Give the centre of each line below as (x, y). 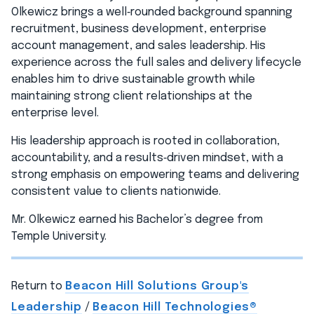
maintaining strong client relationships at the (132, 96)
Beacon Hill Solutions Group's (157, 286)
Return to (38, 286)
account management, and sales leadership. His (138, 46)
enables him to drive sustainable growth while (133, 79)
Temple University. (59, 236)
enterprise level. (55, 113)
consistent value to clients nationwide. (116, 191)
